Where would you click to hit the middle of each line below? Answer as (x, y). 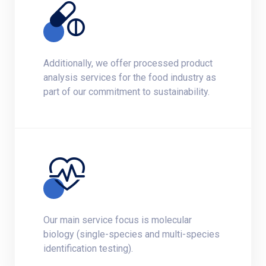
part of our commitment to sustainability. (126, 92)
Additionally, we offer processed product (128, 63)
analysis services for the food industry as (130, 77)
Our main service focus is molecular (118, 220)
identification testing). (88, 248)
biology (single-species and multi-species (132, 234)
